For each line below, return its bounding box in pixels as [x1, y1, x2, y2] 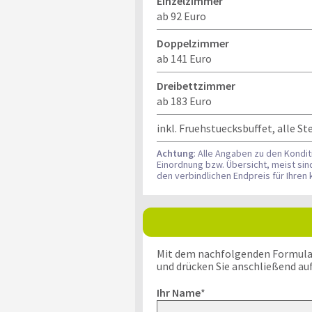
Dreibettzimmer [156, 79, 235, 93]
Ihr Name [156, 286, 201, 299]
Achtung [156, 147, 194, 159]
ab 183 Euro [156, 94, 212, 108]
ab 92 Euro [156, 9, 206, 23]
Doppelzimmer [156, 36, 229, 50]
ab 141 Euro [156, 52, 212, 65]
